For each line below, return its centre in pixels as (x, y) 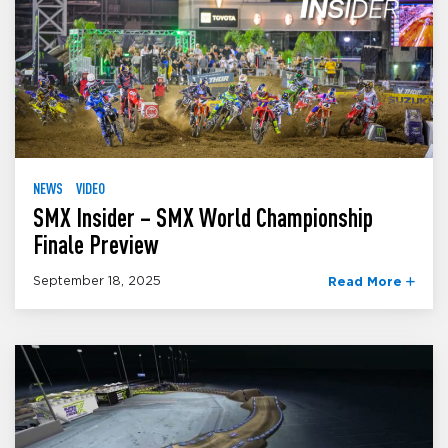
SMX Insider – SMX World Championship (203, 218)
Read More (367, 282)
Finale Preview (96, 245)
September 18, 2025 (97, 281)
